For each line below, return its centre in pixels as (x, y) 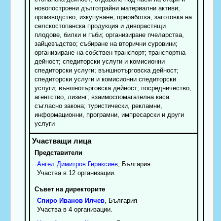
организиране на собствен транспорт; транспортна (110, 53)
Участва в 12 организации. (76, 173)
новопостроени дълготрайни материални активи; (107, 8)
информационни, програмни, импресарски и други (109, 115)
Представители (58, 153)
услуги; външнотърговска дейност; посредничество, (113, 88)
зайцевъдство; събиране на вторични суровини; (106, 44)
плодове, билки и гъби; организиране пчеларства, (109, 35)
